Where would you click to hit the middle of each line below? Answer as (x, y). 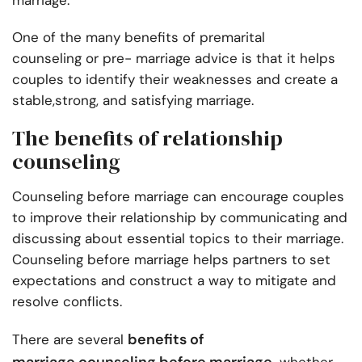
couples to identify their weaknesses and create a (175, 80)
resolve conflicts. (67, 302)
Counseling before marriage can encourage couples (178, 197)
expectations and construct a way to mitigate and (174, 281)
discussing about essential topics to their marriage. (178, 239)
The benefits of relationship (147, 139)
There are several (70, 340)
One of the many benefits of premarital (139, 38)
